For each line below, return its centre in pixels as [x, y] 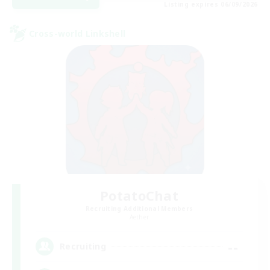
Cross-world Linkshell [77, 33]
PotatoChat [139, 195]
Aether [139, 217]
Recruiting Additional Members [139, 208]
